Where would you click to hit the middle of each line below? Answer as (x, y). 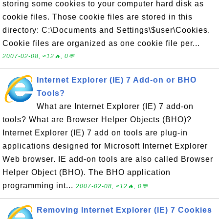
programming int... (39, 186)
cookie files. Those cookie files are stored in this (98, 17)
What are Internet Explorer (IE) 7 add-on (115, 106)
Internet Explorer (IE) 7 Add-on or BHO (117, 80)
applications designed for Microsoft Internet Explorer (105, 146)
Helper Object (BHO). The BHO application (87, 172)
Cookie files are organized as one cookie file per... (101, 43)
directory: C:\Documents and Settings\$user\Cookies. (106, 30)
